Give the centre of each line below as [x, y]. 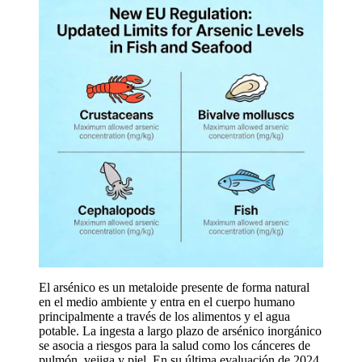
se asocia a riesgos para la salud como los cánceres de [175, 345]
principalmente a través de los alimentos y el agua [164, 316]
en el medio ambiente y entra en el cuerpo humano [167, 302]
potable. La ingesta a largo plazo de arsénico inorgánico [180, 331]
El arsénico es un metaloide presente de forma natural [174, 287]
